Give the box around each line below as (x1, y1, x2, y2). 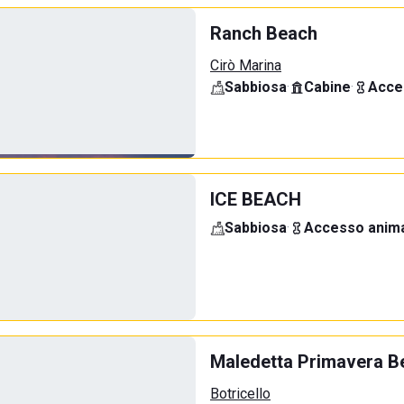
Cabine (304, 78, 351, 96)
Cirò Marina (210, 57, 281, 74)
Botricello (210, 385, 271, 402)
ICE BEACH (210, 188, 301, 210)
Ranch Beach (210, 23, 317, 44)
